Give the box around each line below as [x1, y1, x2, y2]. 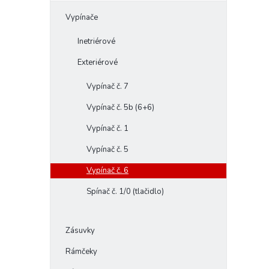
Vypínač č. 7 [86, 81, 128, 92]
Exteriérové [77, 57, 118, 68]
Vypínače [65, 12, 98, 23]
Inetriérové [77, 36, 115, 47]
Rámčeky [65, 246, 97, 258]
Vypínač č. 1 [86, 123, 128, 134]
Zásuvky [65, 225, 95, 237]
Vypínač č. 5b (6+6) [86, 102, 154, 113]
